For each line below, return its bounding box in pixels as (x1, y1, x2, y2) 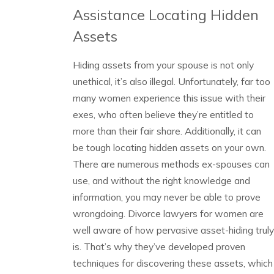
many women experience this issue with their (72, 91, 265, 104)
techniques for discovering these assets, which (72, 256, 273, 269)
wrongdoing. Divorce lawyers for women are (72, 207, 264, 220)
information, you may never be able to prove (72, 190, 261, 203)
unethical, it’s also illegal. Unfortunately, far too (72, 75, 270, 87)
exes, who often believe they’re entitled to (72, 108, 254, 120)
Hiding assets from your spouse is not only (72, 58, 254, 71)
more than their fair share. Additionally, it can (72, 124, 261, 137)
